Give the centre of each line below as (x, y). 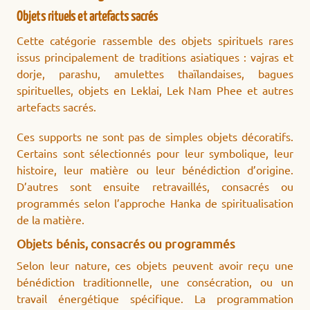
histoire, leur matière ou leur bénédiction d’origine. (155, 170)
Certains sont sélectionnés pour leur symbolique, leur (155, 153)
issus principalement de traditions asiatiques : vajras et (155, 57)
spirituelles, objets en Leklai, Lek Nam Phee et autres (155, 90)
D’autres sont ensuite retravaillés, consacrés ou (155, 186)
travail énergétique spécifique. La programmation (155, 299)
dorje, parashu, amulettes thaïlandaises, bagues (155, 74)
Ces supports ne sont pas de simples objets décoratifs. (155, 137)
